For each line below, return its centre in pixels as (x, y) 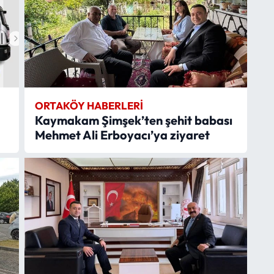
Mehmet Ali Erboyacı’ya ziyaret (122, 135)
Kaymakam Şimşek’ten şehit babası (133, 120)
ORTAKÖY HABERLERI (89, 105)
